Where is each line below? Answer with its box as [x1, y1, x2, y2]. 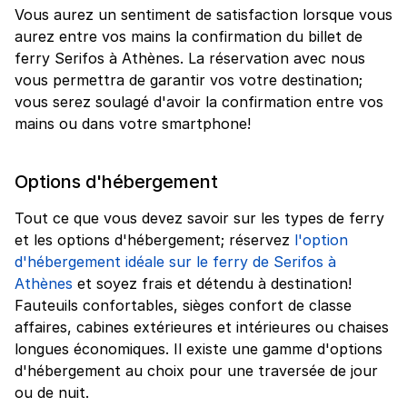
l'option [294, 230, 348, 249]
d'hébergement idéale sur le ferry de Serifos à [15, 252, 336, 271]
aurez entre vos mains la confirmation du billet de [15, 26, 362, 45]
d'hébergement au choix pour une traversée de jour [15, 361, 378, 380]
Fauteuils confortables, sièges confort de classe [15, 295, 352, 314]
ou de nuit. [15, 382, 89, 402]
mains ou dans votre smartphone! [15, 114, 251, 133]
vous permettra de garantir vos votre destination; [15, 70, 362, 89]
